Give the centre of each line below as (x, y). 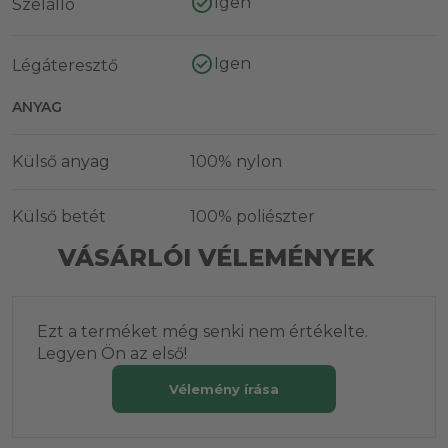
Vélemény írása (224, 388)
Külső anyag (61, 161)
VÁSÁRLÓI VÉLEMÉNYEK (216, 257)
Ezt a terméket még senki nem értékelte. (202, 331)
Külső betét (59, 216)
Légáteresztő (65, 65)
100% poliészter (252, 216)
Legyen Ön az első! (112, 353)
